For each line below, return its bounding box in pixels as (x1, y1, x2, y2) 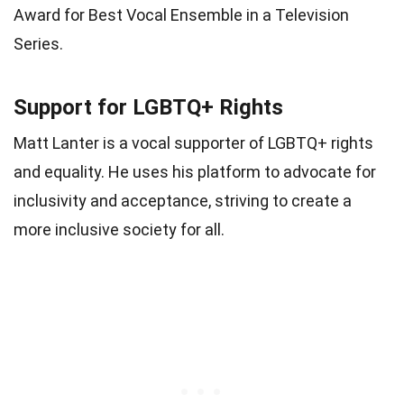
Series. (14, 33, 63, 53)
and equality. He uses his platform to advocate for (14, 161, 376, 181)
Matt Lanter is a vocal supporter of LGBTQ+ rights (14, 133, 373, 152)
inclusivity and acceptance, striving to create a (14, 190, 352, 210)
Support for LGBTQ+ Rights (14, 94, 283, 120)
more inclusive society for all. (14, 219, 225, 239)
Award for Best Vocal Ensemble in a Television (14, 5, 349, 24)
